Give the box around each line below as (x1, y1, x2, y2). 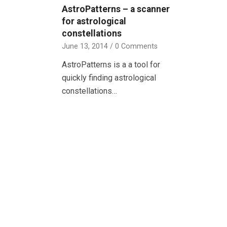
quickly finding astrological (62, 72, 156, 83)
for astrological (62, 16, 126, 26)
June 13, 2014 (62, 42, 108, 51)
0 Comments (115, 42, 158, 51)
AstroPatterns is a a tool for (62, 59, 160, 69)
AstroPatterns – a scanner (62, 4, 170, 14)
